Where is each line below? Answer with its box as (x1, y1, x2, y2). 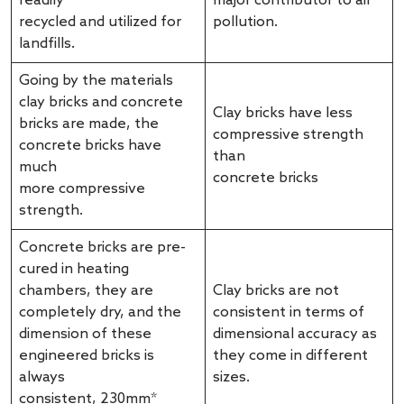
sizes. (213, 369, 253, 387)
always (19, 369, 65, 387)
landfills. (19, 35, 78, 53)
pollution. (213, 14, 278, 32)
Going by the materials (19, 72, 173, 90)
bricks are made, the (19, 115, 159, 133)
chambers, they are (19, 282, 153, 300)
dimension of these (19, 326, 151, 344)
